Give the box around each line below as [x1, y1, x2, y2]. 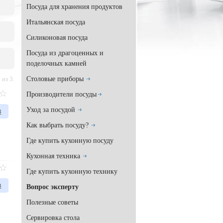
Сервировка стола [26, 214, 80, 222]
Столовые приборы [26, 75, 84, 83]
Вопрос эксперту [26, 183, 79, 191]
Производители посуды [26, 91, 97, 98]
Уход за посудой [26, 106, 75, 113]
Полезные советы [26, 199, 78, 206]
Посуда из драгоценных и [26, 49, 104, 57]
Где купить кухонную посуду [26, 137, 113, 144]
